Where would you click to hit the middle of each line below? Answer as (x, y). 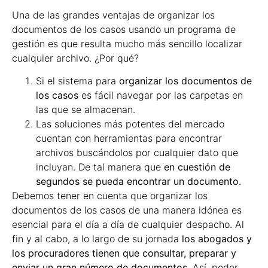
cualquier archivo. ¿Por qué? (75, 58)
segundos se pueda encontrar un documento (137, 182)
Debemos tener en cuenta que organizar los (110, 196)
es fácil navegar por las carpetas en (161, 95)
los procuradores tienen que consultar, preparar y (124, 253)
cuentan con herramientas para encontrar (129, 138)
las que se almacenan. (86, 110)
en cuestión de (197, 167)
